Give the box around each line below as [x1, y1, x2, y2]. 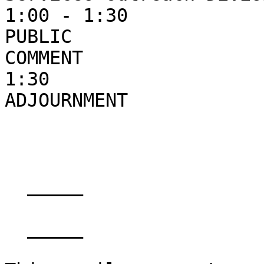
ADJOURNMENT [5, 90, 128, 111]
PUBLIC [5, 26, 72, 48]
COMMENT [5, 47, 83, 69]
